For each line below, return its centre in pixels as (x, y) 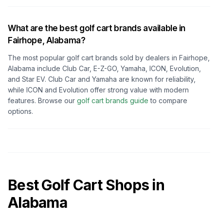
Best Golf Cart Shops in (86, 185)
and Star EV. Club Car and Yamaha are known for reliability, (102, 79)
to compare (169, 100)
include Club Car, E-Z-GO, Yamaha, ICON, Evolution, (118, 68)
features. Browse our (41, 100)
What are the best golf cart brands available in (97, 28)
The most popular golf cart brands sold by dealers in (92, 58)
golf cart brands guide (113, 100)
